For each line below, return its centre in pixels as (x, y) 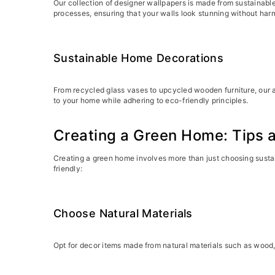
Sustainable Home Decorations (139, 58)
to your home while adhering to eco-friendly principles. (151, 100)
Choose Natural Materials (123, 213)
